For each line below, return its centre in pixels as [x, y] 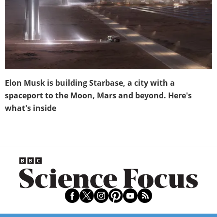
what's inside [31, 108]
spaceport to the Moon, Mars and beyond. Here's [98, 95]
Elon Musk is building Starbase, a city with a [90, 83]
